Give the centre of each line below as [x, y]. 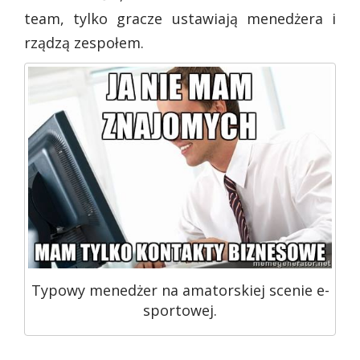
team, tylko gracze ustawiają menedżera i [180, 18]
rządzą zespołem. [84, 42]
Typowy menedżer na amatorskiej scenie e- [180, 290]
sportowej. [180, 310]
